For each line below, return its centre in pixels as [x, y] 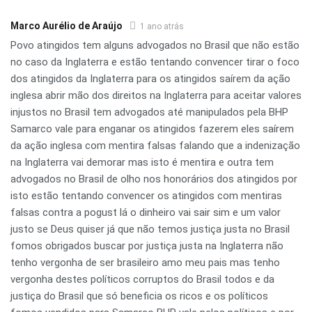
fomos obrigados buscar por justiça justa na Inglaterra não [147, 246]
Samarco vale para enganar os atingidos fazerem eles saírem [152, 129]
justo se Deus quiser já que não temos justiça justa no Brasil [150, 229]
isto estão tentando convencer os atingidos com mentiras [146, 196]
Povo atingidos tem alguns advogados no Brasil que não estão [155, 46]
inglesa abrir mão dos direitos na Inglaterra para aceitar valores [156, 96]
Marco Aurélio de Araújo [67, 26]
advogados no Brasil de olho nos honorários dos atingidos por [154, 179]
